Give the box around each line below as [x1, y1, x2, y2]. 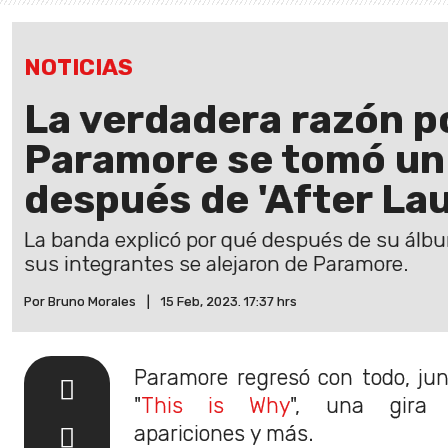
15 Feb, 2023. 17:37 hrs [161, 293, 297, 309]
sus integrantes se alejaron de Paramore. [24, 251, 408, 276]
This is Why [141, 392, 291, 418]
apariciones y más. [134, 420, 314, 446]
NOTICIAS [24, 53, 133, 81]
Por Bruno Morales [24, 293, 136, 309]
